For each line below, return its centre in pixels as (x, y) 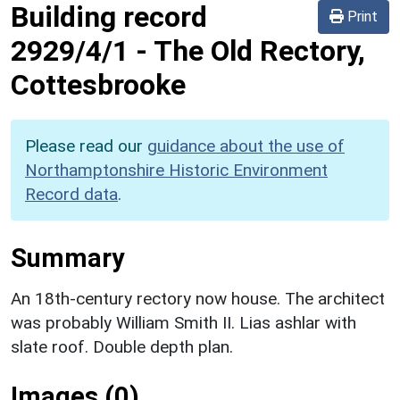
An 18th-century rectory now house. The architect (198, 298)
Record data (71, 194)
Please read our (86, 146)
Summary (67, 258)
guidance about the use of (246, 146)
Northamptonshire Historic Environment (176, 170)
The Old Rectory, (259, 50)
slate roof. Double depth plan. (122, 346)
